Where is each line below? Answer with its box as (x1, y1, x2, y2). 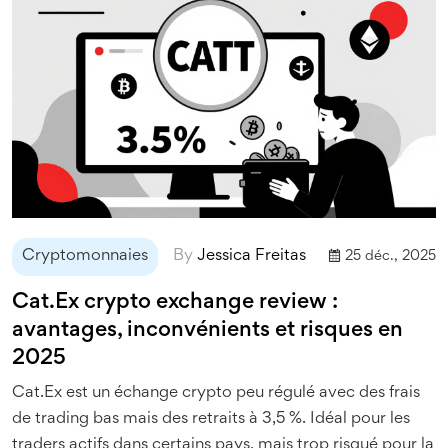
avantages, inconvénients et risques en (12, 321, 403, 341)
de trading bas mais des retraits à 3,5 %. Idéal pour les (12, 412, 410, 427)
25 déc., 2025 (345, 250, 436, 263)
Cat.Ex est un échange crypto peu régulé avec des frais (12, 386, 420, 401)
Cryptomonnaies (22, 249, 148, 264)
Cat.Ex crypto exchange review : (12, 293, 338, 313)
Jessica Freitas (197, 249, 306, 264)
